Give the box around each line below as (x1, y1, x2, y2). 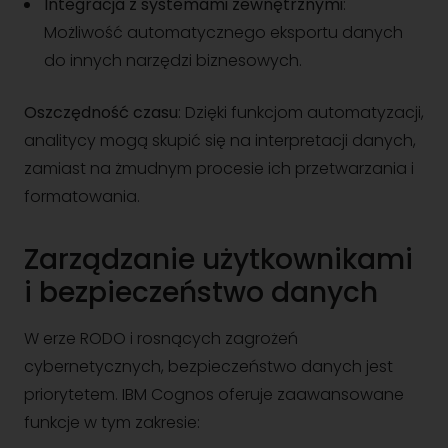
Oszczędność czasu (24, 101, 178, 124)
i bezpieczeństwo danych (24, 273, 378, 312)
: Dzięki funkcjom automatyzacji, (178, 101, 424, 124)
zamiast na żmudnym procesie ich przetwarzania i (24, 157, 414, 180)
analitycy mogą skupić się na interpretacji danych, (24, 129, 416, 152)
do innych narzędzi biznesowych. (44, 49, 302, 72)
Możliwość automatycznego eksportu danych (44, 21, 403, 44)
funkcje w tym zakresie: (24, 411, 200, 434)
